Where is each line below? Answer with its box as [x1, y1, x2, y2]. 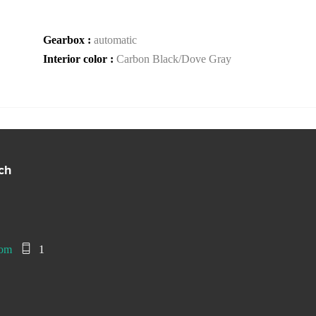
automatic [94, 34, 137, 46]
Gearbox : [43, 34, 94, 46]
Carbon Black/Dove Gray [116, 53, 231, 65]
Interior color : [43, 53, 116, 65]
